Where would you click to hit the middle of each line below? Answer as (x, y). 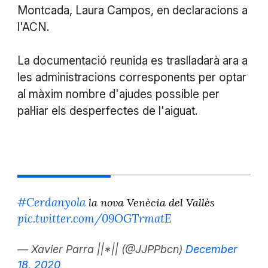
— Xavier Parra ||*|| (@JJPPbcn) (101, 249)
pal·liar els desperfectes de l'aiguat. (107, 111)
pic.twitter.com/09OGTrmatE (94, 218)
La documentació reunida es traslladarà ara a (132, 60)
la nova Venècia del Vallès (150, 202)
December (211, 249)
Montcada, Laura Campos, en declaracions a (132, 10)
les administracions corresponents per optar (132, 77)
